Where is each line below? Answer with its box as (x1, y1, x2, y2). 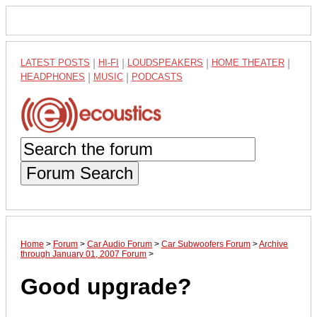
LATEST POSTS (21, 57, 90, 68)
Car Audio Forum (87, 238, 152, 249)
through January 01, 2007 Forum (21, 248, 146, 259)
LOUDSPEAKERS (127, 57, 203, 68)
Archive (259, 238, 288, 249)
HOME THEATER (212, 57, 284, 68)
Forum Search (26, 163, 133, 183)
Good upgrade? (21, 274, 192, 300)
